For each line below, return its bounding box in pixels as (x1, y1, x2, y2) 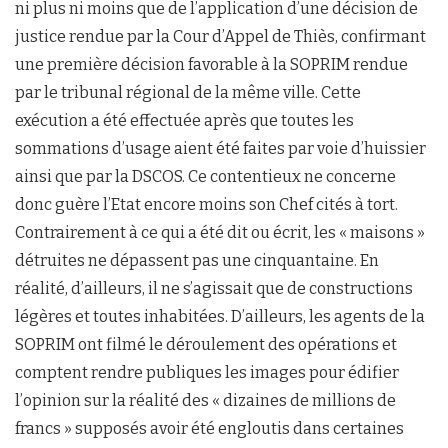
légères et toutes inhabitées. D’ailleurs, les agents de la (15, 307, 425, 327)
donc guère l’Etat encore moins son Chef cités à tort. (15, 195, 398, 215)
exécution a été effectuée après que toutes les (15, 111, 354, 131)
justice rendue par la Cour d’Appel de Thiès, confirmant (15, 27, 426, 47)
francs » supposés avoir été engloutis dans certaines (15, 419, 404, 439)
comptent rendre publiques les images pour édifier (15, 363, 399, 383)
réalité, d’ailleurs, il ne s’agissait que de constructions (15, 279, 413, 299)
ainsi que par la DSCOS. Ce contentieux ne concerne (15, 167, 396, 187)
